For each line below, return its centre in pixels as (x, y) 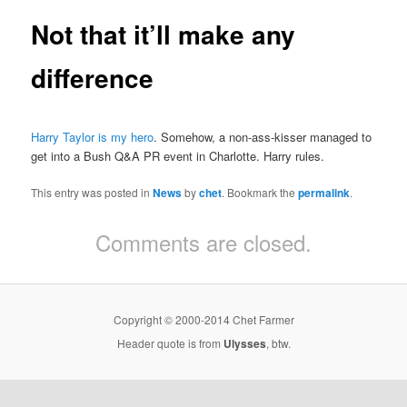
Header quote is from (170, 343)
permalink (324, 192)
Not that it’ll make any (164, 35)
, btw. (278, 343)
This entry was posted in (92, 192)
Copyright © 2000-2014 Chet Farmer (203, 320)
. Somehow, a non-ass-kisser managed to (263, 136)
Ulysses (244, 344)
